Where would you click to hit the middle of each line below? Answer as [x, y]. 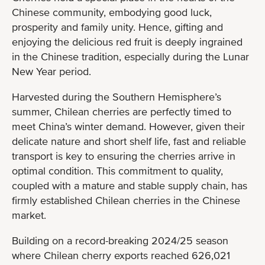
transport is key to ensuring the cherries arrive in [124, 156]
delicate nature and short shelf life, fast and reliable [129, 141]
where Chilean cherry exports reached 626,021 [121, 255]
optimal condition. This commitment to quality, [117, 170]
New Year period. [51, 71]
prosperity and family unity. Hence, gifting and [117, 27]
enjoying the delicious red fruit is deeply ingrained [127, 41]
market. [29, 215]
